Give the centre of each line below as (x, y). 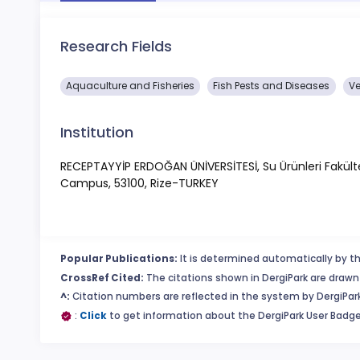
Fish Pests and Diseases (272, 86)
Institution (97, 132)
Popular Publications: (119, 259)
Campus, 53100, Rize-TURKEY (139, 184)
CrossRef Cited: (102, 278)
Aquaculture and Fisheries (131, 86)
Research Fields (116, 46)
